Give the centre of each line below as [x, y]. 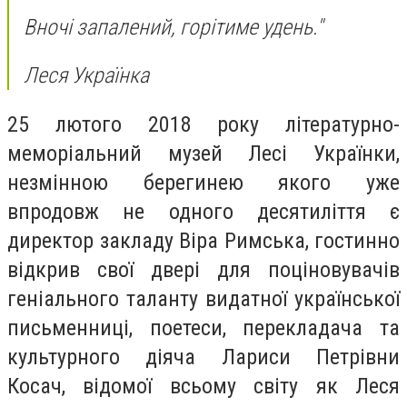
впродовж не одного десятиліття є [203, 211]
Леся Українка [86, 76]
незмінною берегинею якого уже [203, 182]
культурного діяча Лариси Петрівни [203, 357]
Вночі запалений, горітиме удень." [173, 27]
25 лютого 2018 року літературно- [203, 124]
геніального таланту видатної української [203, 298]
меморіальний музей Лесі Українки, [203, 153]
